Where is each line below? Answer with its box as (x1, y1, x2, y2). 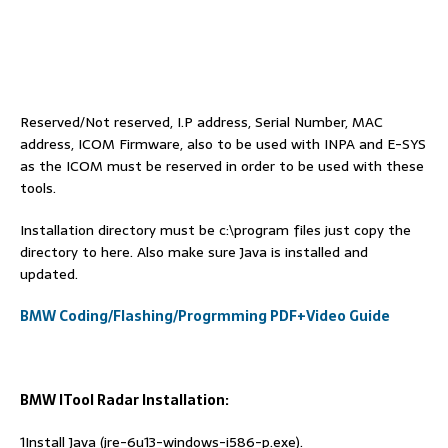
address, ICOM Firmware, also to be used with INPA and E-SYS (20, 132, 426, 155)
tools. (20, 176, 56, 199)
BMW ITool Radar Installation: (20, 388, 229, 411)
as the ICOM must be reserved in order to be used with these (20, 154, 424, 177)
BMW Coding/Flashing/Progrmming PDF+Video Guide (20, 304, 390, 327)
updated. (20, 262, 78, 285)
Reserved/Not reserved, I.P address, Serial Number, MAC (20, 110, 383, 133)
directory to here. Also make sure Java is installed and (20, 240, 368, 263)
